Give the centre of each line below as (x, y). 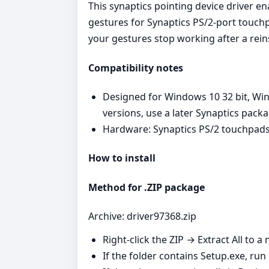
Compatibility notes (136, 68)
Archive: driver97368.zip (142, 216)
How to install (122, 158)
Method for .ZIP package (147, 187)
